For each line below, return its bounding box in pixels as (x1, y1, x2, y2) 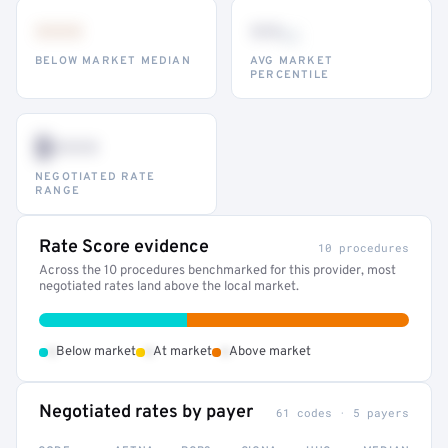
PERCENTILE (250, 68, 329, 82)
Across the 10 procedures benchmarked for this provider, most (39, 263, 396, 279)
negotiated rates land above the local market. (39, 279, 299, 295)
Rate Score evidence (39, 236, 209, 259)
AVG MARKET (250, 54, 333, 68)
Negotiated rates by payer (39, 401, 253, 424)
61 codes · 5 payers (276, 405, 409, 420)
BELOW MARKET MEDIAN (35, 54, 191, 68)
